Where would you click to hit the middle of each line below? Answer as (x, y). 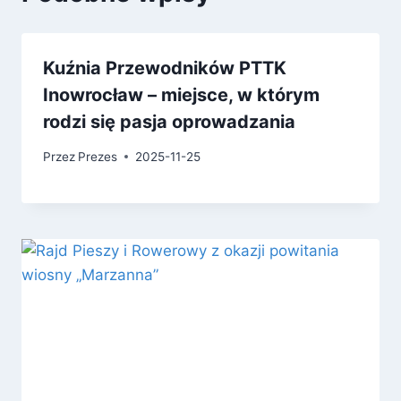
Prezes (98, 156)
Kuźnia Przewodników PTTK (165, 68)
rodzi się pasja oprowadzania (169, 122)
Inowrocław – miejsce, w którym (181, 95)
